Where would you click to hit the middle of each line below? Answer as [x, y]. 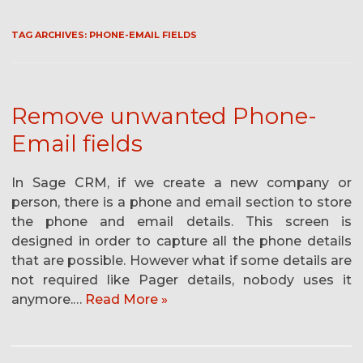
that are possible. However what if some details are [181, 261]
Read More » [126, 300]
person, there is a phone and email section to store [181, 203]
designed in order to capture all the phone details [181, 241]
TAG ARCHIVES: [50, 35]
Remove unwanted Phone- [164, 116]
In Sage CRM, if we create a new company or [181, 183]
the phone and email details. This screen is [181, 222]
